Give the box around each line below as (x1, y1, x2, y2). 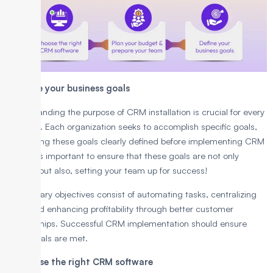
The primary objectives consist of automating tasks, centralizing (6, 188, 257, 200)
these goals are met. (6, 232, 88, 244)
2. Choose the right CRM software (6, 255, 153, 268)
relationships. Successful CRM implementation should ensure (6, 217, 247, 229)
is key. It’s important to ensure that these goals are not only (6, 149, 239, 161)
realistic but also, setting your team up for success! (6, 164, 210, 176)
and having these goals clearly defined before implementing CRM (6, 135, 264, 147)
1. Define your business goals (6, 82, 130, 94)
